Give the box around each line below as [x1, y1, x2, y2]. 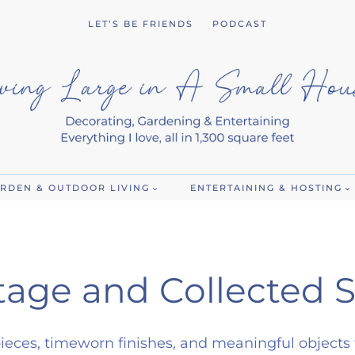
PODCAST [212, 17, 267, 29]
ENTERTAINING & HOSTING [189, 181, 342, 193]
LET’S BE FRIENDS [88, 17, 193, 29]
